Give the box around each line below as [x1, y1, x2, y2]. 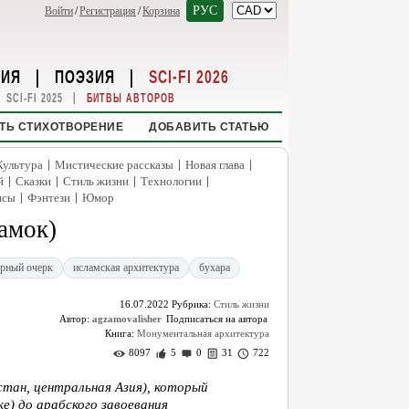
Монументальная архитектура [137, 328, 269, 339]
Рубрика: [169, 299, 214, 309]
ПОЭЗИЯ [55, 65, 115, 87]
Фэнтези [26, 191, 70, 204]
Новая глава [185, 158, 245, 172]
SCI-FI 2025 [5, 91, 63, 105]
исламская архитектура [72, 261, 179, 274]
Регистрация [79, 5, 136, 17]
